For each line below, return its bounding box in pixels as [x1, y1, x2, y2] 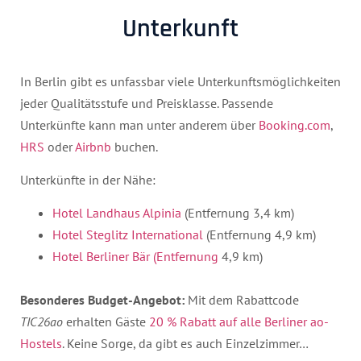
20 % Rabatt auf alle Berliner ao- [149, 313, 329, 330]
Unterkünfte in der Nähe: [20, 171, 156, 188]
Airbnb [75, 138, 111, 155]
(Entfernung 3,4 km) [181, 205, 294, 222]
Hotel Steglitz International [52, 226, 203, 243]
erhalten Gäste [63, 313, 149, 330]
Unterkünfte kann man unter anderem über [20, 116, 259, 133]
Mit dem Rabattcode [185, 292, 299, 309]
